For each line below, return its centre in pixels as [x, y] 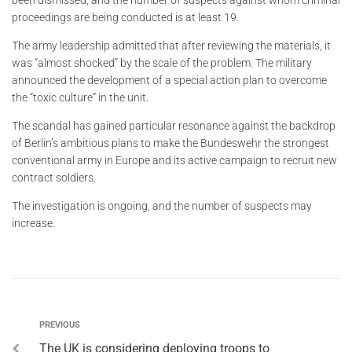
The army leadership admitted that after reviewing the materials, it [171, 45]
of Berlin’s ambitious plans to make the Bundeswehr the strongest [170, 143]
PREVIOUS [60, 324]
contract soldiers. [54, 177]
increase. [33, 223]
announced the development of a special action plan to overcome [169, 80]
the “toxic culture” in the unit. [80, 97]
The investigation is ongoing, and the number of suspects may [162, 205]
